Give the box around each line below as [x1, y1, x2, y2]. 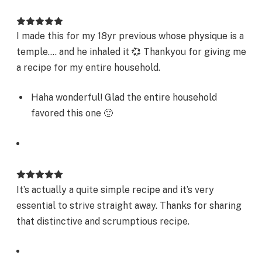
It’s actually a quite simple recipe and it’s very [16, 184, 214, 195]
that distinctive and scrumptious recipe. [16, 215, 189, 227]
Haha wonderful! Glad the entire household [31, 92, 217, 104]
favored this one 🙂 [31, 108, 113, 119]
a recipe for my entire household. [16, 61, 160, 73]
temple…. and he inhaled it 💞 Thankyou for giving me [16, 46, 246, 57]
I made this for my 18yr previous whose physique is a [16, 30, 244, 42]
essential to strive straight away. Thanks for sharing [16, 199, 242, 211]
